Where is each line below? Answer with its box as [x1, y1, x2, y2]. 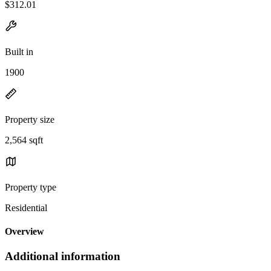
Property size [5, 114, 54, 125]
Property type [5, 181, 56, 192]
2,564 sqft [5, 134, 43, 145]
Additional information [5, 250, 120, 263]
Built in [5, 46, 33, 57]
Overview [5, 226, 44, 237]
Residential [5, 202, 47, 213]
